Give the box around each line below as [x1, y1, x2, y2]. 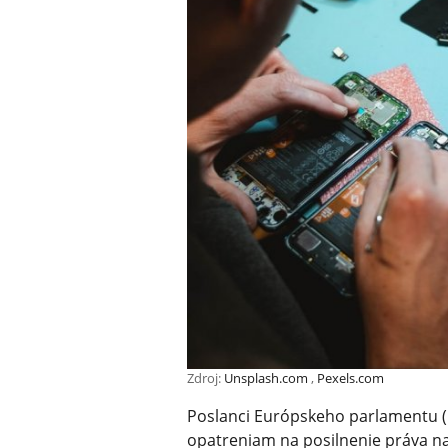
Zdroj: [187, 369, 224, 388]
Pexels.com [317, 369, 384, 388]
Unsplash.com [224, 369, 308, 388]
